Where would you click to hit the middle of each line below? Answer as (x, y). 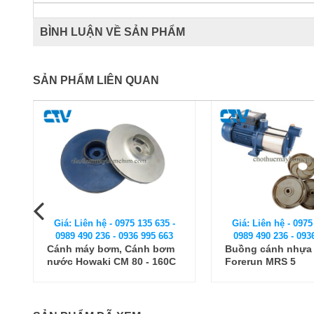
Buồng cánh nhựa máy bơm (114, 248)
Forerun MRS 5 (82, 261)
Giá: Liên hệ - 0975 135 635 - (114, 223)
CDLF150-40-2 (259, 274)
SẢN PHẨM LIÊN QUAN (96, 80)
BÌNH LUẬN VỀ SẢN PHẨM (112, 32)
